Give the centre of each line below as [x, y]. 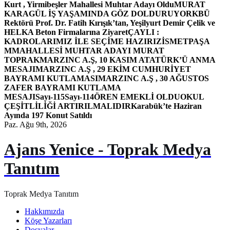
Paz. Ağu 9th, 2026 [35, 124]
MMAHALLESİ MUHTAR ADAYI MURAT [84, 51]
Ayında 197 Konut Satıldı [48, 115]
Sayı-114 [79, 97]
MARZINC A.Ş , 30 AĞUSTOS [154, 78]
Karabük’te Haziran [166, 106]
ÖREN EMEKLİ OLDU [137, 97]
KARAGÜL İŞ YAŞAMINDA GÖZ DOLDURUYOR [98, 14]
